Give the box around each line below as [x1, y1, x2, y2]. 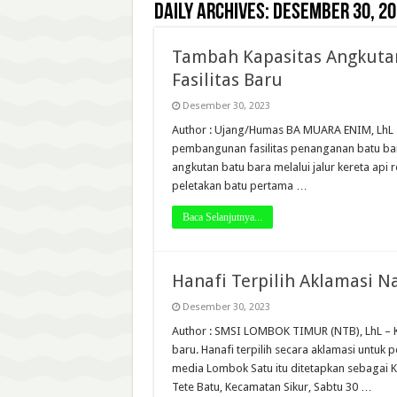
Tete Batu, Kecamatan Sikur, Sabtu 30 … [171, 380, 372, 393]
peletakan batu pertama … [171, 179, 307, 192]
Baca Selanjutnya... [182, 211, 262, 223]
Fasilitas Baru [171, 69, 283, 90]
